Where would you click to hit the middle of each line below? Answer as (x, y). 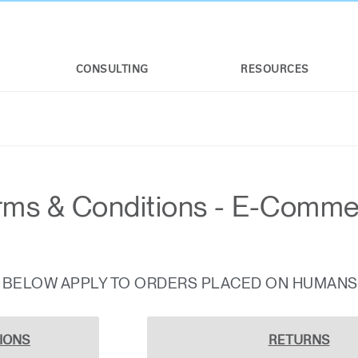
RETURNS (299, 340)
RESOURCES (275, 70)
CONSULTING (112, 70)
